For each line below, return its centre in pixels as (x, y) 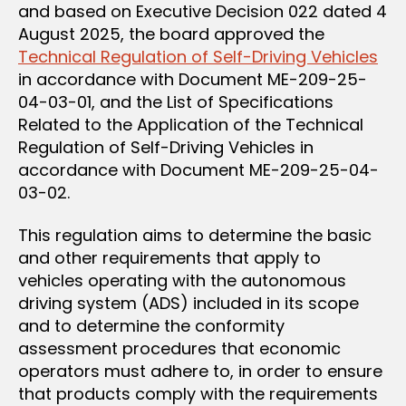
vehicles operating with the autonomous (182, 280)
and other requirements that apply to (169, 258)
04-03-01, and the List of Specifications (176, 101)
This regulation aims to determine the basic (195, 235)
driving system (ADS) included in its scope (188, 303)
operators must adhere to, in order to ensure (200, 371)
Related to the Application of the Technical (191, 124)
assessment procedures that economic (179, 348)
